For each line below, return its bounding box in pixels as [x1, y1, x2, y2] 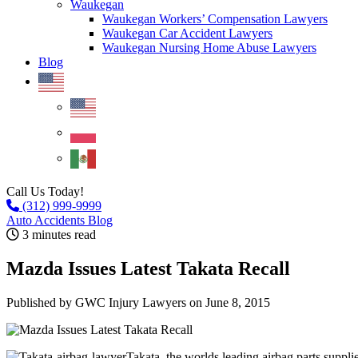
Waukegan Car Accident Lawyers [102, 26, 272, 40]
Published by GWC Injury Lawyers [6, 295, 189, 309]
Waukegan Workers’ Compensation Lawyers [102, 12, 328, 26]
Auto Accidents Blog [6, 213, 113, 227]
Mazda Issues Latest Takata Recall [6, 257, 290, 279]
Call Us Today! [6, 185, 84, 198]
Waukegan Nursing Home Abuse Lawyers [102, 41, 316, 54]
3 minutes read [19, 228, 96, 241]
